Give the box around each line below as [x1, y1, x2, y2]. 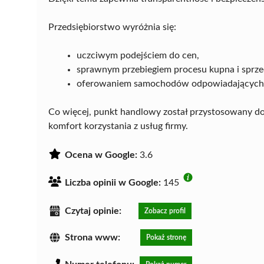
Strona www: [65, 233, 120, 243]
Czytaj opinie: [65, 206, 121, 216]
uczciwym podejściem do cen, [77, 50, 199, 60]
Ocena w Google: [65, 150, 137, 160]
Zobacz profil [144, 207, 186, 214]
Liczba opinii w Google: [65, 177, 161, 187]
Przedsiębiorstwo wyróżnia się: [48, 22, 176, 32]
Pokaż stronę [146, 234, 186, 242]
